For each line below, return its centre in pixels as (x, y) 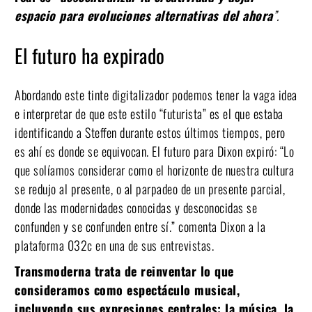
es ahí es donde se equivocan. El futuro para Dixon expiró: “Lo (154, 151)
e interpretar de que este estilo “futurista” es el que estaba (149, 113)
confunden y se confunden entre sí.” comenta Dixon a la (140, 226)
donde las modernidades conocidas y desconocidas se (136, 207)
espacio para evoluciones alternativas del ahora (144, 15)
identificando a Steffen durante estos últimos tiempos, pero (150, 132)
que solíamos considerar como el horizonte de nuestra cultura (154, 170)
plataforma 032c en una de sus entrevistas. (116, 245)
